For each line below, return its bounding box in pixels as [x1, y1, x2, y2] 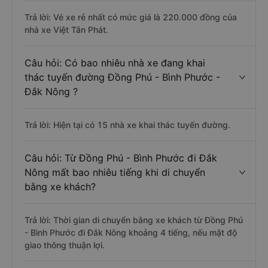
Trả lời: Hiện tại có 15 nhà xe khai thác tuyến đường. [25, 120, 230, 130]
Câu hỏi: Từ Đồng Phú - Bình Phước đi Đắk [25, 152, 217, 164]
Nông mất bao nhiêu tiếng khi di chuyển [25, 166, 205, 178]
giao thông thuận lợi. [25, 240, 105, 250]
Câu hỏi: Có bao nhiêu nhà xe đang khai [25, 57, 205, 69]
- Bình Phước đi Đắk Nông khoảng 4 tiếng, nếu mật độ [25, 227, 237, 237]
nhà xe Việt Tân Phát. [25, 25, 108, 35]
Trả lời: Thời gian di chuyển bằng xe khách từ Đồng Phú [25, 215, 243, 225]
